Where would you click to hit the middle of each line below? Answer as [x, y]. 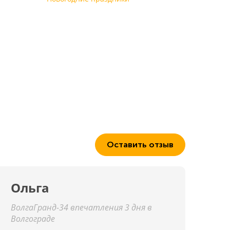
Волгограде [33, 219]
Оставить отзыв [140, 145]
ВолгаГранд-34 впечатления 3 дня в [81, 207]
